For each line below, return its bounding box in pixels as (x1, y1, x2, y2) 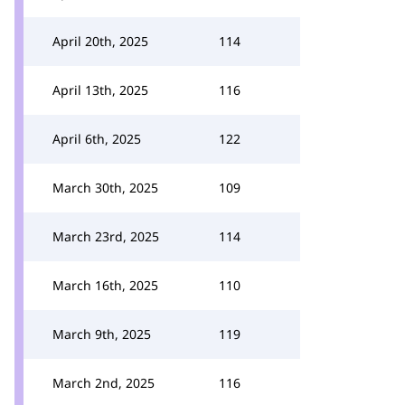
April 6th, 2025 (52, 130, 141, 147)
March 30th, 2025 (52, 179, 158, 196)
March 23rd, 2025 (52, 228, 159, 245)
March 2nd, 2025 (52, 374, 155, 391)
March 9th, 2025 (52, 325, 151, 343)
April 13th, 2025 (52, 81, 148, 99)
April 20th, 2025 (52, 33, 148, 50)
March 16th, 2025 (52, 277, 158, 294)
